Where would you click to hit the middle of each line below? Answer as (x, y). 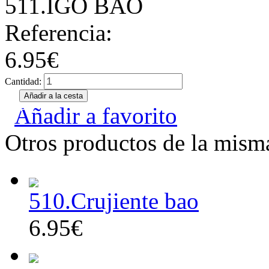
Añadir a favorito (96, 116)
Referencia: (59, 33)
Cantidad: (24, 81)
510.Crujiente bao (114, 201)
